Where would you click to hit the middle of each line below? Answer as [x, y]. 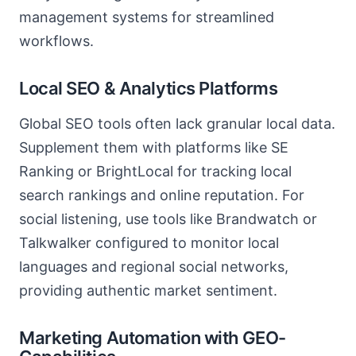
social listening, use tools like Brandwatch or [168, 219]
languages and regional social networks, [154, 267]
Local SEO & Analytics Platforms [149, 88]
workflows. [56, 41]
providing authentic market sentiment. [148, 290]
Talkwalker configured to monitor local [149, 243]
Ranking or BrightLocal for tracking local [155, 171]
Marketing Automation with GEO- [153, 338]
